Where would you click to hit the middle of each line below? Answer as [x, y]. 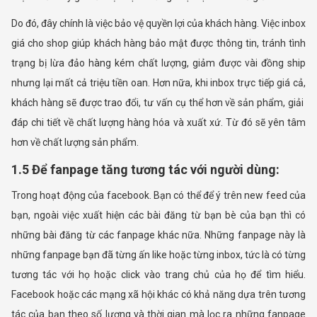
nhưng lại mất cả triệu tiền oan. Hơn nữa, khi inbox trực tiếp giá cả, [158, 83]
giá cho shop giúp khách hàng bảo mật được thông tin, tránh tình [158, 44]
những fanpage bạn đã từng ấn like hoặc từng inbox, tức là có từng [158, 255]
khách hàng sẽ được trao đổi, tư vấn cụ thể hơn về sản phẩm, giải [158, 103]
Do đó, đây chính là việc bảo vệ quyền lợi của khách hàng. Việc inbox [158, 24]
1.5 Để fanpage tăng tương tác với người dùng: [145, 170]
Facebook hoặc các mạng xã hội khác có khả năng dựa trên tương [158, 295]
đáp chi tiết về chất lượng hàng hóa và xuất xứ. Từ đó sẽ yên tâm [158, 123]
